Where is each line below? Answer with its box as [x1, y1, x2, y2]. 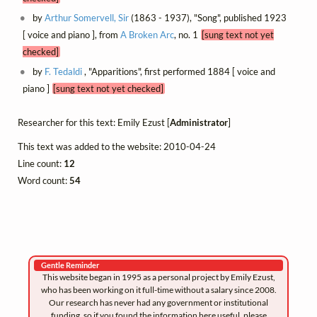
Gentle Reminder [41, 260, 100, 270]
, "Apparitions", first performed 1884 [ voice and [82, 66, 276, 78]
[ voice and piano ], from [22, 29, 120, 41]
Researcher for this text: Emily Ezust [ [18, 117, 170, 129]
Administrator [170, 117, 228, 129]
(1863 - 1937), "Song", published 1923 [129, 12, 287, 24]
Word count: [18, 175, 69, 187]
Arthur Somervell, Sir [45, 12, 129, 24]
